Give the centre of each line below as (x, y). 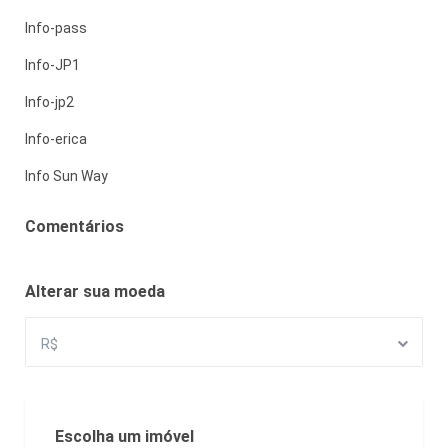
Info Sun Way (66, 176)
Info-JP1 (52, 65)
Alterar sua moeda (95, 291)
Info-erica (56, 139)
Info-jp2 (49, 102)
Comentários (74, 226)
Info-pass (56, 28)
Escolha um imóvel (124, 436)
